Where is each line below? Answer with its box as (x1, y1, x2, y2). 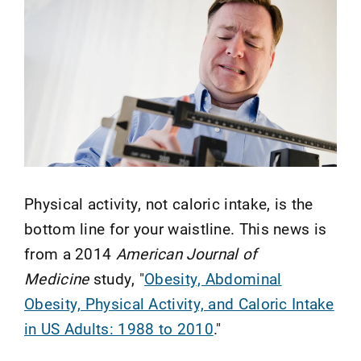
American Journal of (115, 243, 258, 263)
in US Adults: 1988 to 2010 (24, 317, 214, 338)
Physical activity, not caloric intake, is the (24, 193, 313, 214)
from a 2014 (24, 243, 116, 263)
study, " (89, 268, 145, 288)
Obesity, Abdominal (144, 268, 282, 288)
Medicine (24, 268, 89, 288)
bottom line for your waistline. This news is (24, 218, 327, 239)
